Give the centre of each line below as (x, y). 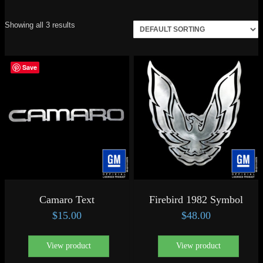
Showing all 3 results (40, 25)
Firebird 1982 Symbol (196, 199)
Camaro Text (67, 199)
